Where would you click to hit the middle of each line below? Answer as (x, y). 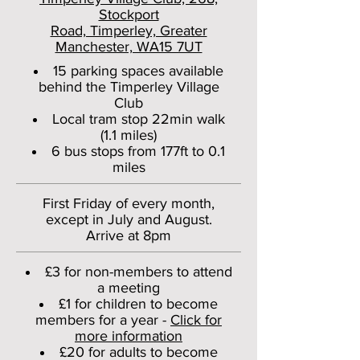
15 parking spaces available (138, 71)
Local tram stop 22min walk (138, 119)
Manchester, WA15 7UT (129, 47)
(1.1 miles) (129, 135)
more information (129, 336)
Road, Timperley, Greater (129, 31)
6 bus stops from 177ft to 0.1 (138, 151)
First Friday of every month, (129, 203)
